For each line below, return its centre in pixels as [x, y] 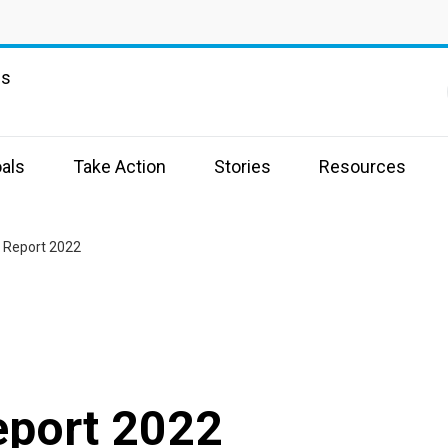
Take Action [119, 166]
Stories [242, 166]
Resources [362, 166]
